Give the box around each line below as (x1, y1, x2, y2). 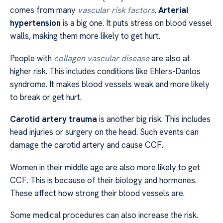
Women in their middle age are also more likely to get (10, 161, 200, 173)
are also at (149, 52, 190, 64)
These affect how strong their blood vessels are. (10, 187, 185, 199)
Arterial (158, 4, 189, 16)
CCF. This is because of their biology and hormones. (10, 174, 197, 186)
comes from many (10, 4, 78, 16)
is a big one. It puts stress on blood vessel (61, 17, 212, 29)
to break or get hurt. (10, 91, 82, 103)
